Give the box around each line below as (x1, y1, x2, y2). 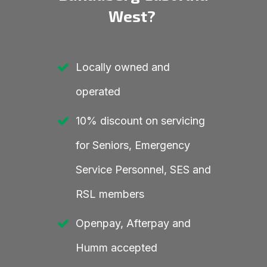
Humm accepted (76, 241, 157, 254)
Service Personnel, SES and (76, 163, 211, 176)
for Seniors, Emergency (76, 139, 190, 152)
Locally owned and (76, 61, 170, 74)
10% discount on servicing (76, 114, 205, 128)
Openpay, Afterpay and (76, 217, 191, 230)
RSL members (76, 188, 144, 201)
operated (76, 85, 120, 98)
